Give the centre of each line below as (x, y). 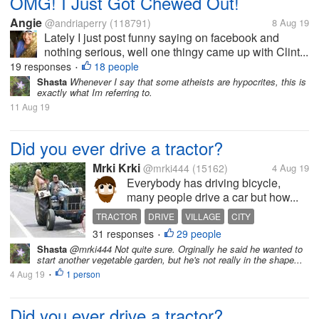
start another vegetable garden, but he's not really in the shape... (170, 260)
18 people (116, 66)
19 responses (42, 66)
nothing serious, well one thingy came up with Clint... (176, 52)
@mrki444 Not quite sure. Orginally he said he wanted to (185, 249)
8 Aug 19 (291, 22)
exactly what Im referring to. (95, 92)
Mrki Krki (116, 168)
